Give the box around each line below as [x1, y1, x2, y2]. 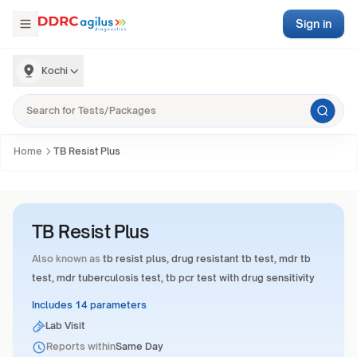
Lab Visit [45, 320, 86, 331]
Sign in [296, 17, 331, 30]
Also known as [32, 253, 100, 265]
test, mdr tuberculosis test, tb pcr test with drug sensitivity [32, 272, 315, 284]
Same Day [116, 340, 163, 352]
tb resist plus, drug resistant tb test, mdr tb [103, 253, 311, 265]
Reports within [46, 340, 116, 352]
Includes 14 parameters [32, 299, 147, 311]
